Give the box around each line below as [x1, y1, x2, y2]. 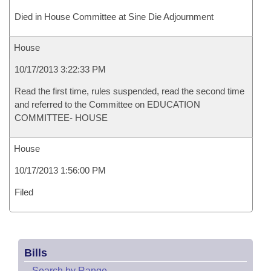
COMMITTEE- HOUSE [15, 113, 108, 123]
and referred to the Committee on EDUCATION [15, 99, 200, 109]
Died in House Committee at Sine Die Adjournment [15, 11, 214, 22]
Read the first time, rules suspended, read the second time [15, 86, 244, 96]
